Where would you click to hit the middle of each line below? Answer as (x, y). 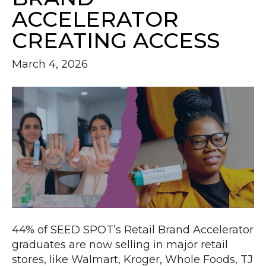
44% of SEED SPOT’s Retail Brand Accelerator (133, 230)
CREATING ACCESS (116, 41)
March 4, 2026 (50, 64)
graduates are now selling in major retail (120, 245)
